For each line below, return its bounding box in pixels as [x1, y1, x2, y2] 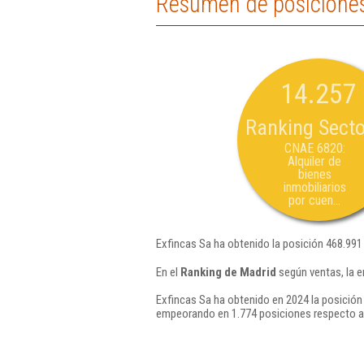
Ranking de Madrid [180, 264, 276, 279]
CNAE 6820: [284, 141, 345, 156]
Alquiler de [288, 154, 341, 169]
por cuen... [288, 193, 340, 208]
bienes [297, 167, 331, 182]
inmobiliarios [283, 180, 346, 195]
